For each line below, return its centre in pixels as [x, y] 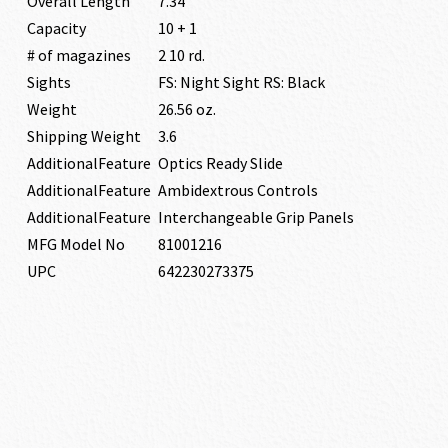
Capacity [56, 28]
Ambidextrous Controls [237, 190]
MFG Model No [75, 244]
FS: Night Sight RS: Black [241, 82]
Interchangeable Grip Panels [255, 217]
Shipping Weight [83, 136]
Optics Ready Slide [220, 163]
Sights [48, 82]
